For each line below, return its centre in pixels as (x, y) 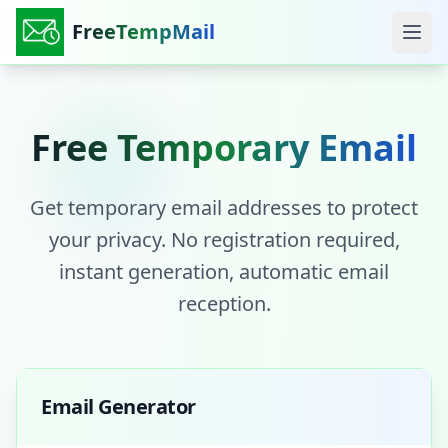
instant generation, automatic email (224, 271)
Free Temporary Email (224, 147)
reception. (224, 303)
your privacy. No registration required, (224, 239)
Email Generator (118, 406)
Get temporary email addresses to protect (224, 207)
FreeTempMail (143, 31)
